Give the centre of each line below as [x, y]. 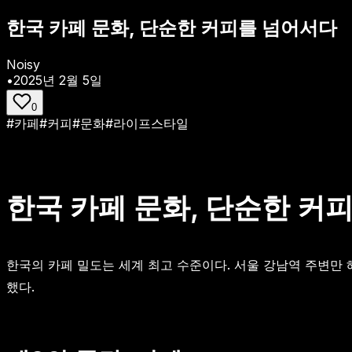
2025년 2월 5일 [58, 80]
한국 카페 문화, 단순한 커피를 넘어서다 [172, 27]
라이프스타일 [151, 123]
